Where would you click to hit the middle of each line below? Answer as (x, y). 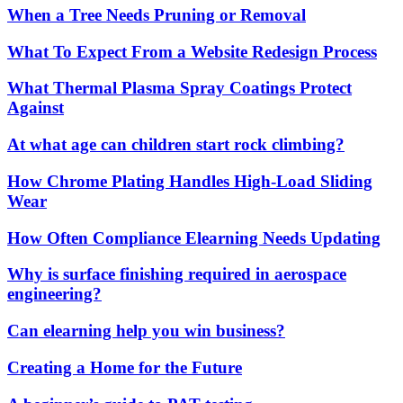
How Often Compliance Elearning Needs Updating (194, 237)
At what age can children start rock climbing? (176, 145)
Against (36, 108)
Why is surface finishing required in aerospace (177, 274)
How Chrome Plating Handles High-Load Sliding (190, 181)
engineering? (54, 294)
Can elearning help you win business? (146, 331)
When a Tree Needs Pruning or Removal (157, 15)
